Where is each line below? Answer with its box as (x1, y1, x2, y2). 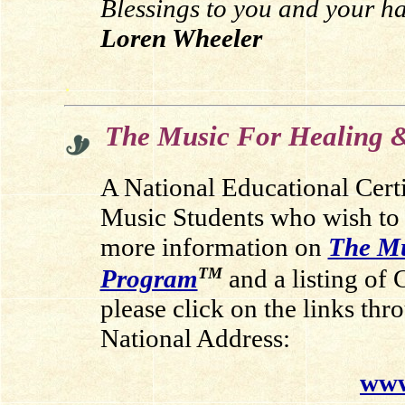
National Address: (99, 324, 290, 353)
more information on (99, 232, 328, 261)
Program (99, 264, 198, 294)
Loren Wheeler (99, 24, 262, 52)
